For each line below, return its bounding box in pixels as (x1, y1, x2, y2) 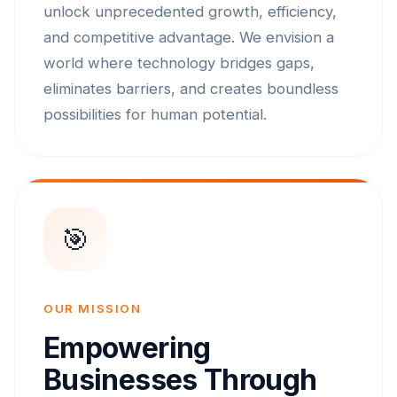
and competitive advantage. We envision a (43, 28, 334, 46)
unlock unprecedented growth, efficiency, (43, 3, 337, 20)
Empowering (43, 331, 211, 365)
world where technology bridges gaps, (43, 54, 315, 72)
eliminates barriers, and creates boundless (43, 80, 339, 97)
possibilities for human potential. (43, 105, 267, 123)
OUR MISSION (43, 301, 142, 315)
